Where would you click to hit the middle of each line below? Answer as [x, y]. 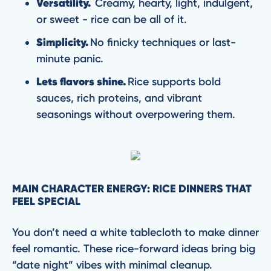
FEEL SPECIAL [47, 201]
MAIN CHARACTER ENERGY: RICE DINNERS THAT [132, 189]
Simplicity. [62, 42]
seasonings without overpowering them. [137, 114]
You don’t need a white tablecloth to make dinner [135, 232]
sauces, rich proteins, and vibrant [119, 98]
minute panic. [71, 59]
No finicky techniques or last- [162, 42]
